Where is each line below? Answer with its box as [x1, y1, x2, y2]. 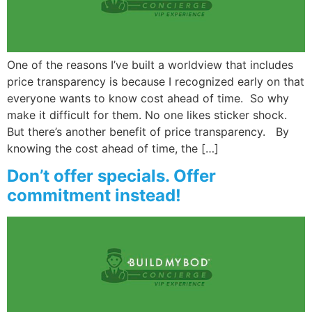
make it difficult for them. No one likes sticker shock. [7, 108, 287, 123]
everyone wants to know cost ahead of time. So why [7, 91, 289, 106]
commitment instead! [7, 185, 181, 206]
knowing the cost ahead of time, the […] [7, 141, 219, 156]
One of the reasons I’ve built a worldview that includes [7, 58, 293, 72]
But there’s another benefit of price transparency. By [7, 125, 289, 139]
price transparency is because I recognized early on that [7, 75, 304, 89]
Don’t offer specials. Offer [7, 166, 216, 187]
